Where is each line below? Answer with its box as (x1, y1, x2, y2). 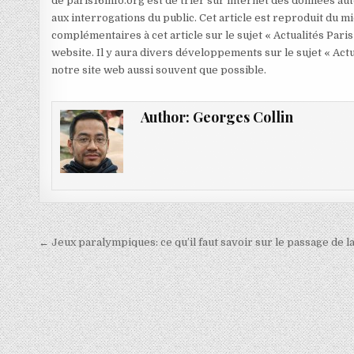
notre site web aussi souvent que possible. (51, 64, 267, 76)
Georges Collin (192, 107, 293, 126)
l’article (38, 274, 117, 303)
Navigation (38, 230, 150, 259)
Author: (140, 107, 193, 126)
